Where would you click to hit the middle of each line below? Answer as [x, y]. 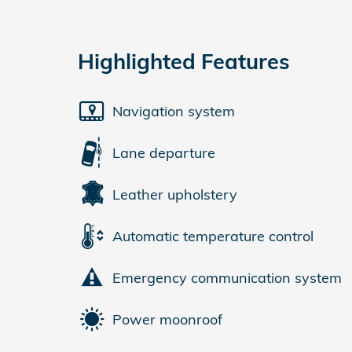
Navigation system [174, 111]
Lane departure [164, 152]
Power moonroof [167, 319]
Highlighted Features [184, 61]
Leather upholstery [175, 194]
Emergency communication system [227, 277]
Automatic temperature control [213, 236]
